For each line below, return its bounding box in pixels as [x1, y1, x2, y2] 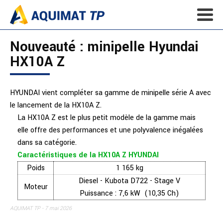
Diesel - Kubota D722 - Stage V [79, 176, 180, 186]
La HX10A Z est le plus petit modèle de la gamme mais [17, 112, 196, 123]
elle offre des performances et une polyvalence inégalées [17, 125, 203, 135]
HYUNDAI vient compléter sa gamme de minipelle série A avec [10, 88, 211, 98]
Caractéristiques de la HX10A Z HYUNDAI [17, 150, 159, 160]
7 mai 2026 [45, 205, 72, 212]
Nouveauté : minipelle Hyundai [10, 37, 199, 57]
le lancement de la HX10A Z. [10, 100, 102, 111]
